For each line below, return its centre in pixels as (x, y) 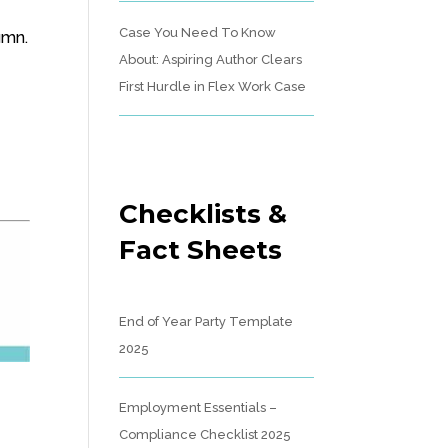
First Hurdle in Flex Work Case (213, 86)
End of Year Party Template (206, 321)
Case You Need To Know (198, 32)
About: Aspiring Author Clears (211, 59)
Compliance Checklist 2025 (205, 434)
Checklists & (203, 213)
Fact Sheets (201, 249)
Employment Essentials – (198, 407)
